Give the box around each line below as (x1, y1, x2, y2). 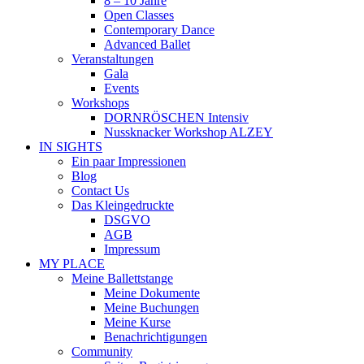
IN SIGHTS (39, 139, 102, 154)
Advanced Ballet (104, 37, 190, 51)
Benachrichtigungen (104, 329, 207, 344)
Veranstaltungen (71, 51, 154, 66)
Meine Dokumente (104, 285, 200, 300)
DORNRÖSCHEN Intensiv (104, 110, 249, 124)
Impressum (104, 241, 160, 256)
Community (71, 344, 132, 358)
